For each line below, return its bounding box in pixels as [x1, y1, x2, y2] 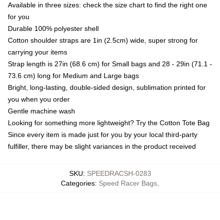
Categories [61, 179, 95, 187]
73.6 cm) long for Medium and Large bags [8, 71, 139, 80]
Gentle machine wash [8, 107, 75, 115]
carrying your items [8, 48, 67, 56]
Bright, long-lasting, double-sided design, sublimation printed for [8, 83, 206, 91]
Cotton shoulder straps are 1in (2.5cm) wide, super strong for [8, 36, 198, 44]
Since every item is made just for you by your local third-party [8, 130, 197, 138]
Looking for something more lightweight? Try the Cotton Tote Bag [8, 118, 210, 127]
